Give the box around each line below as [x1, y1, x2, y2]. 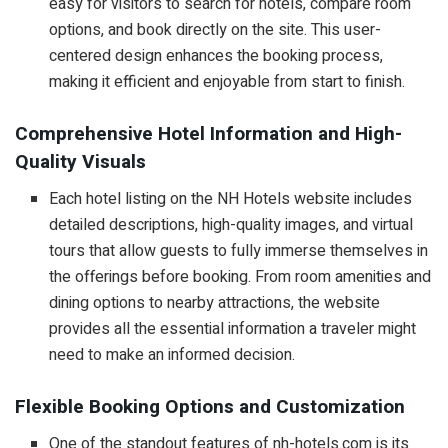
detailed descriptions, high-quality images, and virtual [49, 212, 414, 237]
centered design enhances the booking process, [49, 43, 384, 68]
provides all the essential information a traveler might [49, 316, 417, 341]
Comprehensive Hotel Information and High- [15, 120, 402, 149]
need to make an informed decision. [49, 342, 296, 367]
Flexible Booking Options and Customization [15, 393, 405, 422]
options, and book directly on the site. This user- [49, 17, 382, 42]
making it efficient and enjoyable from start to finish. [49, 69, 406, 94]
